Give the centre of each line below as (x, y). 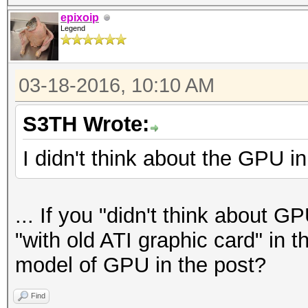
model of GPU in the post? (141, 265)
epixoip (80, 18)
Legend (73, 28)
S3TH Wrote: (86, 124)
